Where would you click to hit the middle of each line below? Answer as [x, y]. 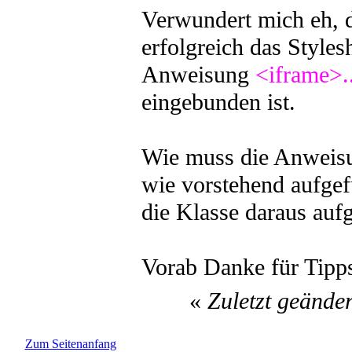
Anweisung [198, 75]
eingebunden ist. [218, 102]
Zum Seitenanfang [70, 344]
